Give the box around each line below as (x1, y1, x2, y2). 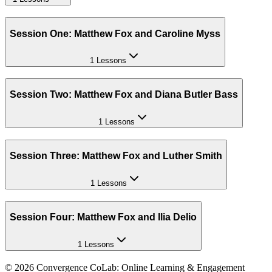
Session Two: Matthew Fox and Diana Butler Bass (10, 89, 238, 100)
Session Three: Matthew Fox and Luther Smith (10, 151, 222, 161)
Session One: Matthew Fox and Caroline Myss (10, 28, 220, 39)
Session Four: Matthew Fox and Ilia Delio (10, 212, 197, 223)
